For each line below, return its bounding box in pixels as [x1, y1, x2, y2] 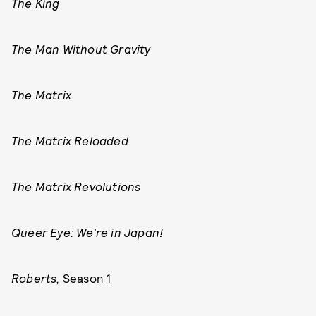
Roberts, [11, 271, 63, 285]
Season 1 [62, 271, 111, 285]
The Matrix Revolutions [11, 179, 141, 193]
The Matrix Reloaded [11, 133, 128, 147]
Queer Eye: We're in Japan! [11, 225, 164, 239]
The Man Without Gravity [11, 42, 151, 56]
